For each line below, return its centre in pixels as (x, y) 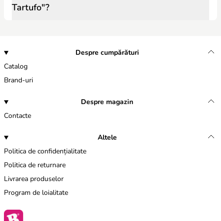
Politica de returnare (35, 165)
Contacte (18, 116)
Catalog (16, 67)
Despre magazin (107, 102)
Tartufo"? (31, 8)
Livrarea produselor (34, 179)
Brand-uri (18, 80)
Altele (107, 138)
